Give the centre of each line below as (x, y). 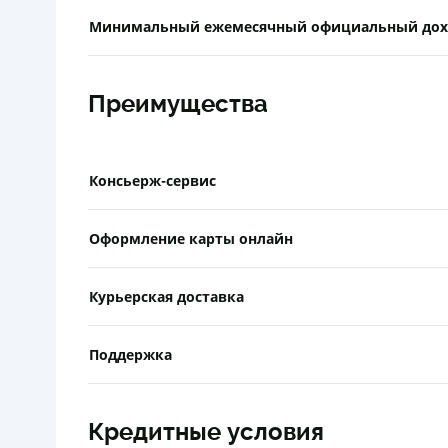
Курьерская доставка (166, 296)
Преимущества (178, 103)
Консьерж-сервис (152, 180)
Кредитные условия (206, 431)
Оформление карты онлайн (191, 238)
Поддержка (130, 354)
